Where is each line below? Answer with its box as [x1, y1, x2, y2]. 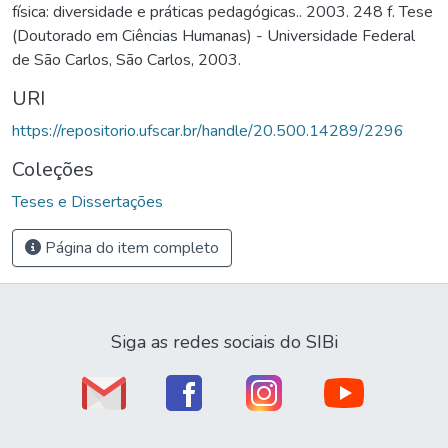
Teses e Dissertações [12, 190, 163, 213]
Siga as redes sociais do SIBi [110, 330, 338, 354]
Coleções [12, 155, 94, 183]
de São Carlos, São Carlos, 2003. [12, 48, 241, 71]
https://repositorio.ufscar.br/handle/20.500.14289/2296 [12, 119, 404, 142]
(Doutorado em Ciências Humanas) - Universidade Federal [12, 24, 415, 47]
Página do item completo [41, 236, 219, 259]
